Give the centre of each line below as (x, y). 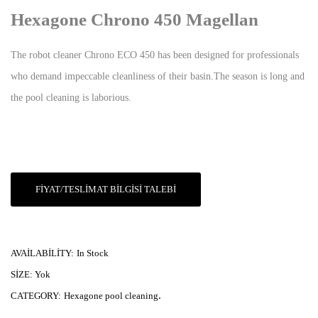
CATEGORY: (36, 296)
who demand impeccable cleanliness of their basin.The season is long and (158, 76)
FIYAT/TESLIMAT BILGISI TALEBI (106, 189)
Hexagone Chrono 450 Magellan (135, 20)
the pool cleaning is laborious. (71, 98)
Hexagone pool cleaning (111, 296)
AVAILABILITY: (42, 253)
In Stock (93, 253)
